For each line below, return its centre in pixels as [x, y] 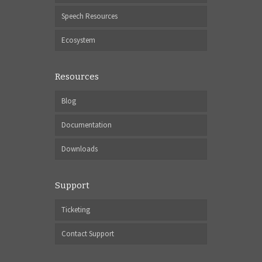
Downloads [80, 149]
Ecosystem [78, 40]
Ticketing [76, 209]
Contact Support [88, 233]
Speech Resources [89, 16]
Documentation [87, 125]
